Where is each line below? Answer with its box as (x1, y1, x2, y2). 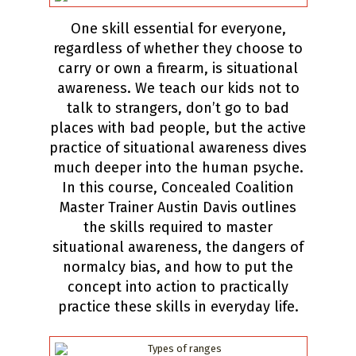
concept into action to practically (68, 278, 288, 296)
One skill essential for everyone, (70, 20, 286, 38)
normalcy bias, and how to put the (63, 258, 293, 277)
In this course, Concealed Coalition (62, 179, 294, 197)
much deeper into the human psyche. (52, 159, 304, 177)
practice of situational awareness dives (49, 139, 307, 157)
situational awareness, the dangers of (52, 238, 304, 257)
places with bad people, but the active (50, 119, 306, 137)
